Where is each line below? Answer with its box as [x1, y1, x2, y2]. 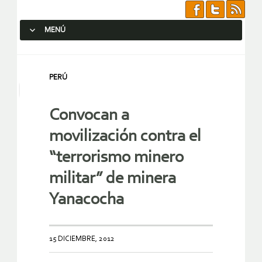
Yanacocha [49, 191, 124, 209]
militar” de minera [49, 170, 176, 188]
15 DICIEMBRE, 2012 [49, 235, 115, 243]
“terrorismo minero [49, 149, 184, 167]
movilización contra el [49, 128, 201, 146]
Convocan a [49, 107, 129, 125]
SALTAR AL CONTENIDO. [25, 47, 111, 56]
